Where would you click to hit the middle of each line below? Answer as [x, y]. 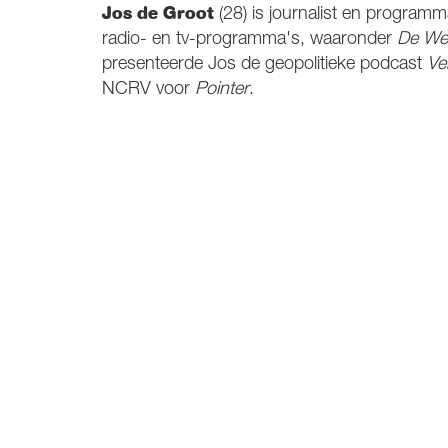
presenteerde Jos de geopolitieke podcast [264, 64]
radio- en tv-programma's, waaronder [249, 39]
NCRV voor [148, 89]
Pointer [222, 89]
